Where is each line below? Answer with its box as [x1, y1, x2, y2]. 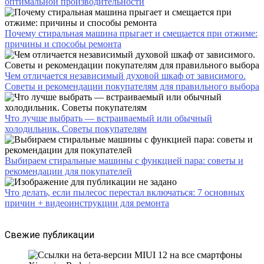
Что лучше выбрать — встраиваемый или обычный [5, 113, 212, 124]
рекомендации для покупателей [5, 166, 132, 177]
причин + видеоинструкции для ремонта [5, 198, 169, 209]
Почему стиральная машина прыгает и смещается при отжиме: [5, 28, 258, 39]
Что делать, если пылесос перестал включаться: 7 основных [5, 187, 245, 198]
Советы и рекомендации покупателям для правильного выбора [5, 81, 259, 92]
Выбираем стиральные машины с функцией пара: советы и [5, 156, 243, 166]
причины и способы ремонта [5, 39, 121, 49]
